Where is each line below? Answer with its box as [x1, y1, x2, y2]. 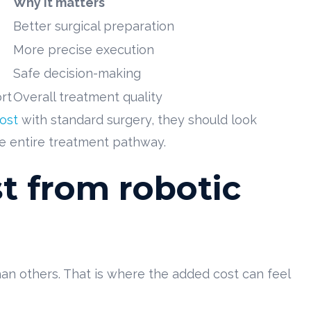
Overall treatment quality [13, 89, 162, 104]
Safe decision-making [13, 65, 141, 81]
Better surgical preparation [13, 18, 174, 33]
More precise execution [13, 42, 154, 57]
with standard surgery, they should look [18, 112, 257, 127]
